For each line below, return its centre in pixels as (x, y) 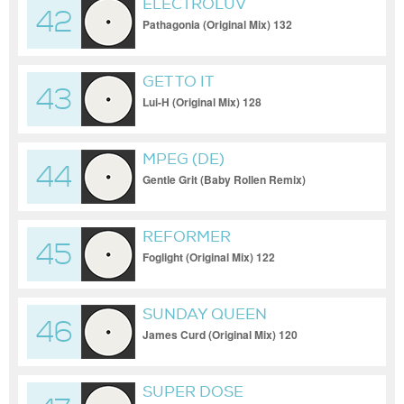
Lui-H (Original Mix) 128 (202, 102)
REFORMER (187, 237)
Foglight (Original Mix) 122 (209, 257)
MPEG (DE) (184, 159)
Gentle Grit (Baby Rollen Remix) (224, 179)
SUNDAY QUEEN (205, 314)
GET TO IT (178, 82)
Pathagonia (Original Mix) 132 (217, 24)
